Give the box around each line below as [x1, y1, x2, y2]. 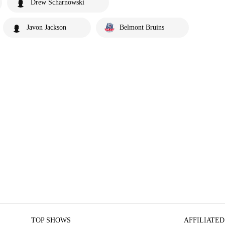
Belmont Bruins [120, 24, 164, 31]
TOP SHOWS [31, 216, 71, 224]
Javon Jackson [27, 24, 66, 31]
